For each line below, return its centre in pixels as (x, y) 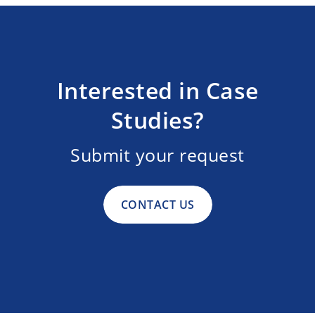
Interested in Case (157, 90)
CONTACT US (157, 204)
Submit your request (157, 155)
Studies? (157, 120)
